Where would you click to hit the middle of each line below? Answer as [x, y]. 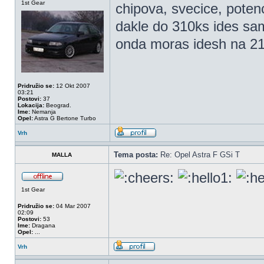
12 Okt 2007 [72, 86]
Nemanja [43, 112]
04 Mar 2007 [72, 206]
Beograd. [58, 105]
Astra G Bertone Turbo [65, 118]
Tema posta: [136, 155]
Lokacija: [31, 105]
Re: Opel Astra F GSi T [199, 155]
